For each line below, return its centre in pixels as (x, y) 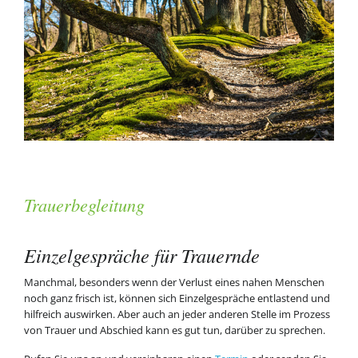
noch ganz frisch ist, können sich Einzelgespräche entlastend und (177, 298)
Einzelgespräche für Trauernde (141, 256)
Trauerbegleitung (84, 205)
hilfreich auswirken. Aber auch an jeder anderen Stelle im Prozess (177, 314)
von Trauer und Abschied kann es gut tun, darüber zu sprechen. (174, 330)
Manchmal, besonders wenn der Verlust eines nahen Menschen (174, 282)
